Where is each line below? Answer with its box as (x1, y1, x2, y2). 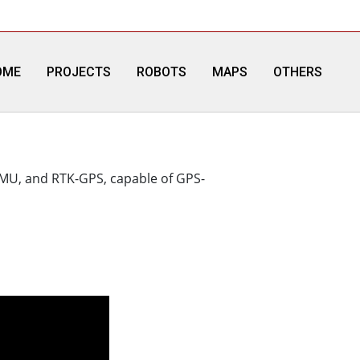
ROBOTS (137, 63, 186, 80)
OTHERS (273, 63, 322, 80)
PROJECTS (47, 63, 111, 80)
